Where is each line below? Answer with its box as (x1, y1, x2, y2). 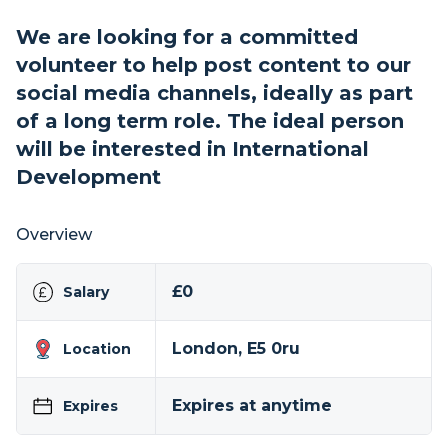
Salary (63, 283, 109, 301)
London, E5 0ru (171, 339, 300, 358)
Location (63, 340, 131, 358)
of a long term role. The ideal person (16, 109, 404, 133)
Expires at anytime (171, 396, 332, 415)
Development (16, 165, 167, 189)
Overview (16, 225, 92, 244)
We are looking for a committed (16, 25, 358, 49)
